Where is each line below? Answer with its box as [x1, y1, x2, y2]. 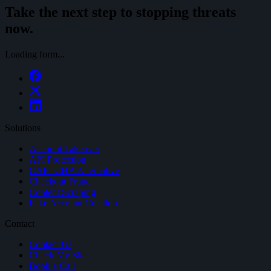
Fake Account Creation [29, 197, 117, 208]
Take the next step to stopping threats [5, 4, 236, 20]
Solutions [5, 122, 41, 133]
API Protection [29, 154, 86, 165]
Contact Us [29, 238, 72, 249]
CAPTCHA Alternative [29, 165, 119, 175]
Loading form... [5, 48, 65, 59]
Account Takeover [29, 143, 100, 154]
